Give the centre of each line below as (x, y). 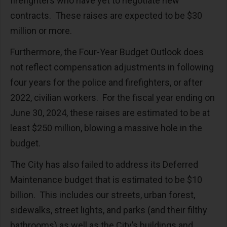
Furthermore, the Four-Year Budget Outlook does (107, 52)
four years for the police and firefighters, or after (106, 83)
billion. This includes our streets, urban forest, (103, 195)
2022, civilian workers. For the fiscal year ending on (112, 98)
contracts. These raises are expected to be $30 (106, 16)
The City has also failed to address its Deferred (104, 165)
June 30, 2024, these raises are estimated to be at (110, 113)
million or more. (42, 31)
